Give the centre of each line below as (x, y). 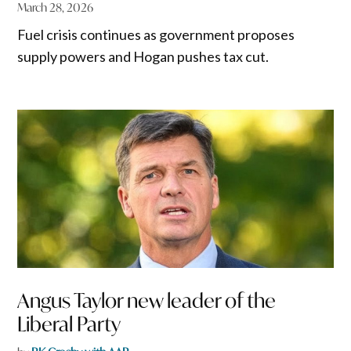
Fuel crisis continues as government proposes (156, 35)
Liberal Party (69, 324)
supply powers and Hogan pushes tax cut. (143, 57)
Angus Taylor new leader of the (147, 301)
